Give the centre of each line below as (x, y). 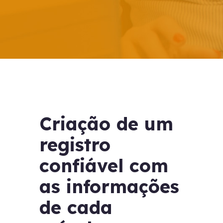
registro (75, 145)
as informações (109, 186)
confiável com (104, 166)
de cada (76, 207)
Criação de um (106, 124)
